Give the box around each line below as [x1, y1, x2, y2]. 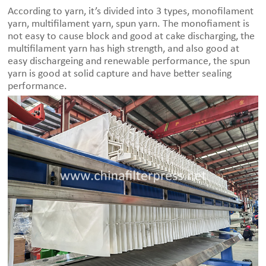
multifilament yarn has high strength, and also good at [8, 43, 240, 55]
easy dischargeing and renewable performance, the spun [8, 56, 251, 68]
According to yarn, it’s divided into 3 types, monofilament [8, 6, 254, 18]
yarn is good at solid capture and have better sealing [8, 68, 232, 80]
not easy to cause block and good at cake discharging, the [8, 31, 255, 43]
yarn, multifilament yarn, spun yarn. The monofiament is [8, 18, 250, 30]
